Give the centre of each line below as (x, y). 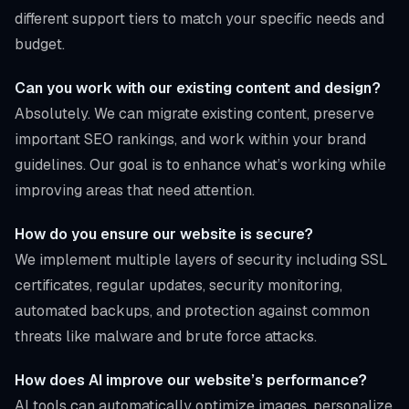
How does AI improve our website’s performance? (191, 380)
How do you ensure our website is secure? (164, 234)
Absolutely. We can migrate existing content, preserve (194, 113)
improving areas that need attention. (135, 190)
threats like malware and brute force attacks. (166, 336)
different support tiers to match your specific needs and (199, 18)
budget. (40, 44)
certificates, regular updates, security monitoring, (178, 285)
